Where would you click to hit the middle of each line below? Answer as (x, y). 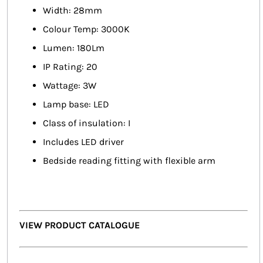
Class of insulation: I (87, 123)
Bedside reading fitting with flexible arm (129, 161)
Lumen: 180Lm (74, 48)
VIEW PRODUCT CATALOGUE (80, 225)
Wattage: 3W (70, 86)
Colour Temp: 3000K (86, 29)
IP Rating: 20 (70, 67)
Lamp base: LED (76, 104)
